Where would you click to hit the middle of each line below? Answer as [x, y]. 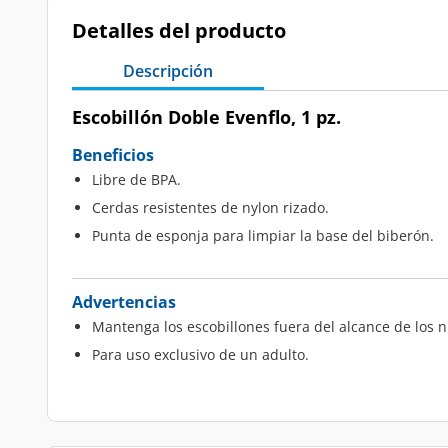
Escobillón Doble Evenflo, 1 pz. [206, 117]
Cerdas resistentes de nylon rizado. [210, 207]
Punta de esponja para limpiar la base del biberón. [263, 235]
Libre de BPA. [136, 179]
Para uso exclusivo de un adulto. [200, 354]
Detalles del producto [179, 30]
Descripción [168, 71]
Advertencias [124, 302]
